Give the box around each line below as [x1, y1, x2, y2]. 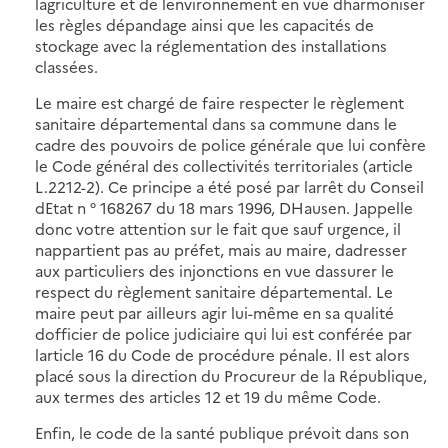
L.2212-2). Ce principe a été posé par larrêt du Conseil [35, 175, 424, 197]
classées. [35, 55, 98, 77]
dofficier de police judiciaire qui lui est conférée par [35, 322, 412, 344]
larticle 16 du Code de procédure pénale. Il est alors [35, 343, 410, 365]
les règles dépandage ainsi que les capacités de [35, 13, 374, 35]
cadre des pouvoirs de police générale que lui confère [35, 133, 426, 155]
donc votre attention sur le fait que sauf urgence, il [35, 217, 401, 239]
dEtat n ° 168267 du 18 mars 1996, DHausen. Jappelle [35, 196, 413, 218]
